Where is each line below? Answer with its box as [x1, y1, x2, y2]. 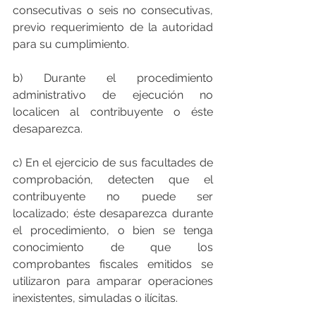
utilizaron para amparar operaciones [13, 274, 213, 288]
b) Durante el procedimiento [13, 71, 213, 85]
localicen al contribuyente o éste [13, 104, 213, 119]
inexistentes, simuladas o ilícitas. [13, 291, 178, 305]
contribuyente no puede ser [13, 189, 213, 203]
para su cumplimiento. [13, 37, 129, 51]
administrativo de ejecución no [13, 87, 213, 102]
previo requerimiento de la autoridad [13, 20, 213, 34]
